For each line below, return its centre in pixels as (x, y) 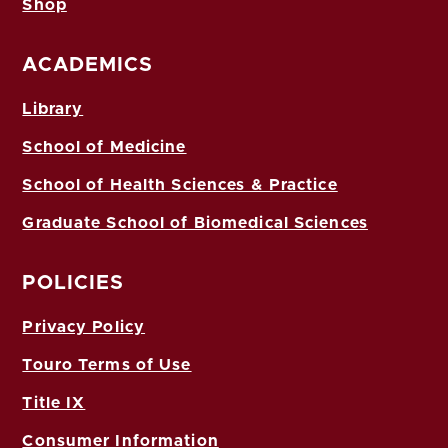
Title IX (54, 403)
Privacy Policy (84, 327)
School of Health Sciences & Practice (180, 185)
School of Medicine (104, 147)
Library (53, 109)
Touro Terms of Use (107, 365)
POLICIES (73, 283)
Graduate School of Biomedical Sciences (195, 223)
